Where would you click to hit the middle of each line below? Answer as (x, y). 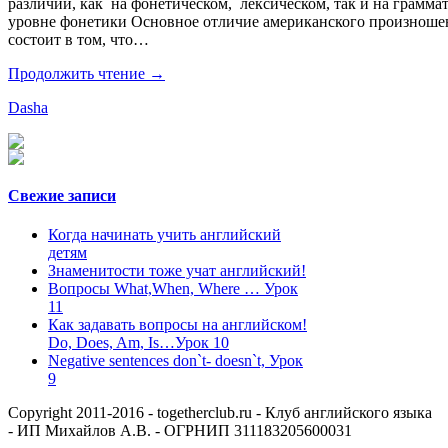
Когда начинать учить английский (164, 234)
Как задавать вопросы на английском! (177, 324)
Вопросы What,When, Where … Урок (173, 288)
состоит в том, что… (78, 40)
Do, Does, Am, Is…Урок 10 (138, 342)
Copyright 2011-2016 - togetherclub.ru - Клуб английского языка (220, 412)
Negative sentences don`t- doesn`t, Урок (175, 360)
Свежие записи (62, 195)
